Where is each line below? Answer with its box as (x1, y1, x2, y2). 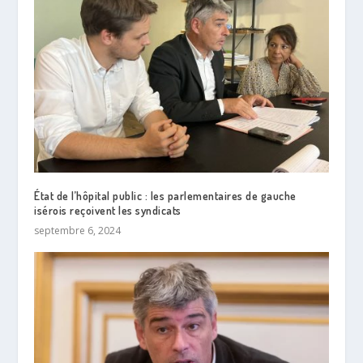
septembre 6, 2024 (34, 223, 122, 237)
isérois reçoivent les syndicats (34, 203, 181, 217)
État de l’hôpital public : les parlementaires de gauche (34, 188, 297, 203)
